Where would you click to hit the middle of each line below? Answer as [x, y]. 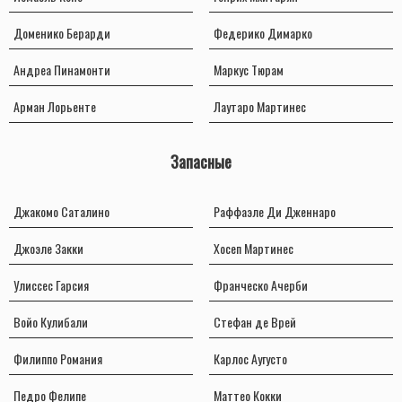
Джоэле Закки [48, 249]
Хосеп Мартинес [253, 249]
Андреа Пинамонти [62, 70]
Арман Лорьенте [55, 107]
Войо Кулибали [51, 322]
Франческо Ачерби [260, 285]
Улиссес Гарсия [51, 285]
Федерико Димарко [262, 33]
